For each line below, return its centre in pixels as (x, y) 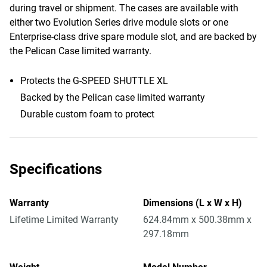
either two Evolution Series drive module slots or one (119, 22)
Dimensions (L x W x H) (193, 203)
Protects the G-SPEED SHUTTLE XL (94, 81)
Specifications (56, 169)
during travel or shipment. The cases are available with (124, 8)
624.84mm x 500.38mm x (197, 220)
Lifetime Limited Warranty (64, 220)
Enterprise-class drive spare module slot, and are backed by (133, 37)
